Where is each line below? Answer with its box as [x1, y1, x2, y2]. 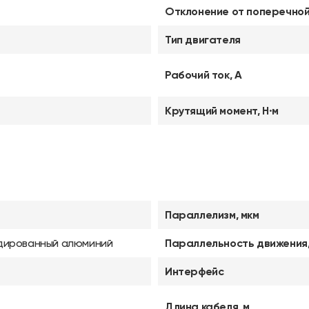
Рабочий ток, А [165, 68, 242, 81]
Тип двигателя [165, 33, 241, 46]
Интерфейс [165, 265, 224, 278]
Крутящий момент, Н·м [165, 104, 279, 117]
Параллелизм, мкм [165, 208, 259, 221]
